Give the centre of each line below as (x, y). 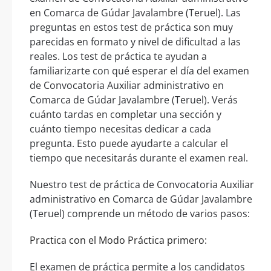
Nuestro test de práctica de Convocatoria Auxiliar (142, 184)
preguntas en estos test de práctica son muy (131, 27)
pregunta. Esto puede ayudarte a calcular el (129, 143)
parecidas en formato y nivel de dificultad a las (135, 41)
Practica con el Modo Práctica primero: (118, 240)
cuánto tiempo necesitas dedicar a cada (120, 129)
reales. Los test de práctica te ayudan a (118, 56)
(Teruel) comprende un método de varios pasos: (140, 213)
